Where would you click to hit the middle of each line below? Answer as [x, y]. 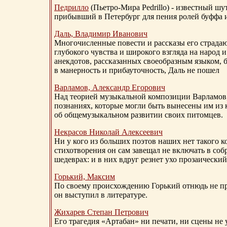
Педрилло [71, 8]
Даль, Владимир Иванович [101, 34]
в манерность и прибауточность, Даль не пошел [137, 70]
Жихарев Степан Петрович [101, 212]
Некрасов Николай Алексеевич [108, 132]
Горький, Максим [85, 177]
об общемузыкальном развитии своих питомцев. [140, 115]
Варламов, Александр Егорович [110, 88]
